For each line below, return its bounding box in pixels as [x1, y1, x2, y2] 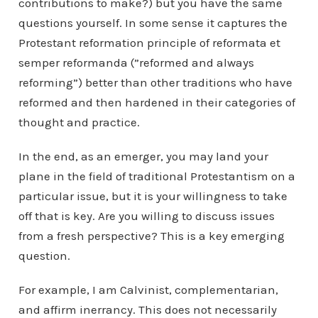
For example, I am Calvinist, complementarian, [18, 283, 278, 297]
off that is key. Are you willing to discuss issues [18, 209, 275, 223]
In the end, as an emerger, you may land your [18, 149, 268, 163]
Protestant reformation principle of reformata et [18, 35, 280, 50]
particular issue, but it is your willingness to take [18, 189, 287, 203]
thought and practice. [18, 115, 140, 129]
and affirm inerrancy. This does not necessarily [18, 302, 277, 317]
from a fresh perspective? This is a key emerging [18, 229, 285, 243]
